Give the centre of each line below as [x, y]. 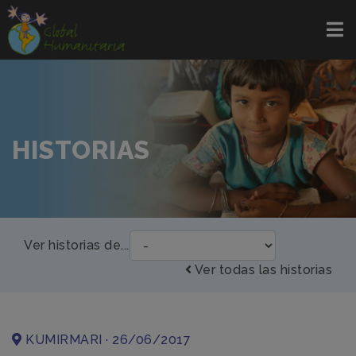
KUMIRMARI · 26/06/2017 [106, 340]
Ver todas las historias [262, 270]
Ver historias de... [77, 245]
